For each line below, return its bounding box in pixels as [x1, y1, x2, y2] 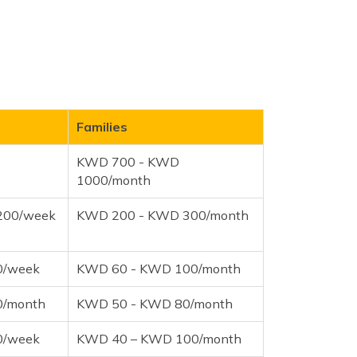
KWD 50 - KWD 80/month [76, 295, 233, 312]
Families [76, 118, 127, 135]
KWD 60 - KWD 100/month [76, 260, 241, 277]
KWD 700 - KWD [76, 153, 179, 170]
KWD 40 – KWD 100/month [76, 330, 241, 347]
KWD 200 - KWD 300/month [76, 206, 249, 223]
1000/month [76, 171, 151, 188]
